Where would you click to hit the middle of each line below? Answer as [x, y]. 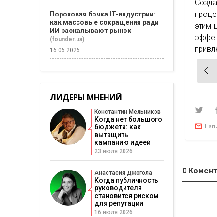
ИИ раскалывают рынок [91, 31]
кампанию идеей [123, 142]
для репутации [119, 203]
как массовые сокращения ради [104, 22]
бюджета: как [118, 127]
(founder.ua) [67, 39]
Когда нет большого [128, 119]
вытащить [111, 135]
